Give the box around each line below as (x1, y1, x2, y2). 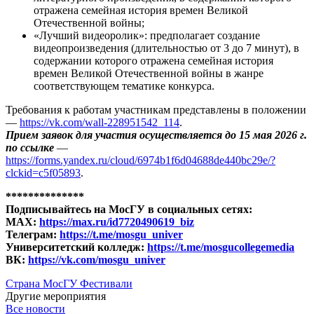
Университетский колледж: (6, 240, 147, 253)
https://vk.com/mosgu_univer (28, 253, 165, 266)
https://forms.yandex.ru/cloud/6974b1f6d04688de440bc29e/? (6, 153, 275, 166)
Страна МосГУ (6, 277, 80, 289)
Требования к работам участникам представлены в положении (6, 103, 306, 116)
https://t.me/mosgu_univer (60, 228, 183, 240)
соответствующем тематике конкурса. (34, 79, 214, 92)
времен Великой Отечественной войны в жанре (34, 67, 264, 79)
